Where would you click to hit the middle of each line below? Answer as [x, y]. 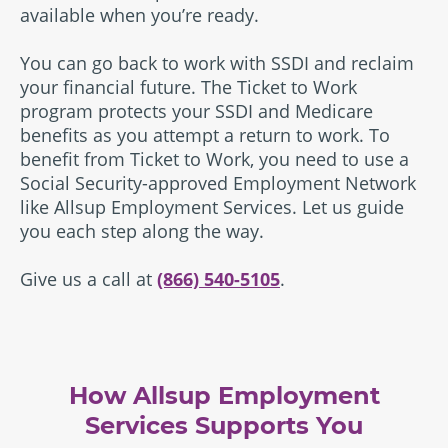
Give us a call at [88, 279]
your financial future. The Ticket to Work [188, 87]
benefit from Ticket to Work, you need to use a [214, 159]
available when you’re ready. [139, 15]
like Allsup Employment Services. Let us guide [212, 207]
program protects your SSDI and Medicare [196, 111]
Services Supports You [224, 425]
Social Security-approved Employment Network [218, 183]
